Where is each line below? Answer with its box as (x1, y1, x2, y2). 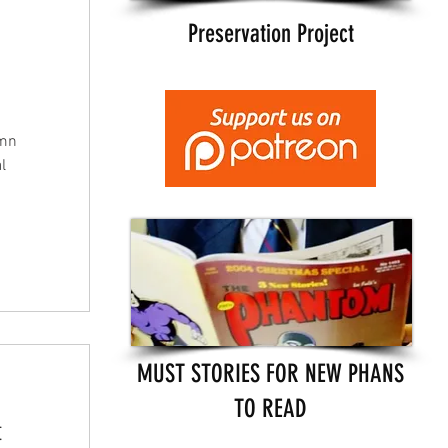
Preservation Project (187, 18, 354, 48)
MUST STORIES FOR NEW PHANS (137, 358, 404, 388)
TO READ (234, 393, 307, 423)
